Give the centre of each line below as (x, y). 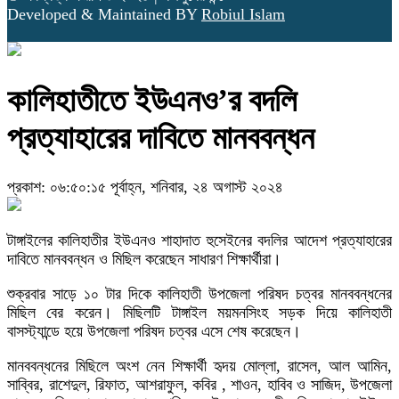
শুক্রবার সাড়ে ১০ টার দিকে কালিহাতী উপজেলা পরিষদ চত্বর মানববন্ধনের (199, 294)
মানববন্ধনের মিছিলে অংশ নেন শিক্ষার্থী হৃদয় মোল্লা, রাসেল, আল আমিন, (199, 366)
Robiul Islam (243, 15)
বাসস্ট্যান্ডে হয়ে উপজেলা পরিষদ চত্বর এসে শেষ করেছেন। (154, 332)
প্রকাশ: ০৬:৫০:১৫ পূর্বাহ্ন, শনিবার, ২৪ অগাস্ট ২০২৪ (145, 187)
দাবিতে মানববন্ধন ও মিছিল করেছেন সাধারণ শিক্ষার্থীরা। (144, 260)
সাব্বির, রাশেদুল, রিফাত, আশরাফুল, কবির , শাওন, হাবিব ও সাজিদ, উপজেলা (199, 385)
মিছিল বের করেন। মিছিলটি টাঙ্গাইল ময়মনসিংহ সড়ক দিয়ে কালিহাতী (199, 313)
